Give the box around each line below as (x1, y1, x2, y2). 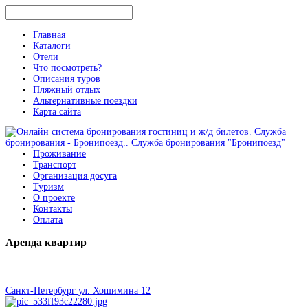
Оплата (33, 214, 63, 225)
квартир (42, 236, 87, 249)
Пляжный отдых (33, 84, 100, 95)
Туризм (33, 181, 64, 192)
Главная (33, 29, 65, 40)
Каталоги (33, 40, 71, 51)
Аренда (5, 236, 42, 249)
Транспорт (33, 159, 76, 170)
